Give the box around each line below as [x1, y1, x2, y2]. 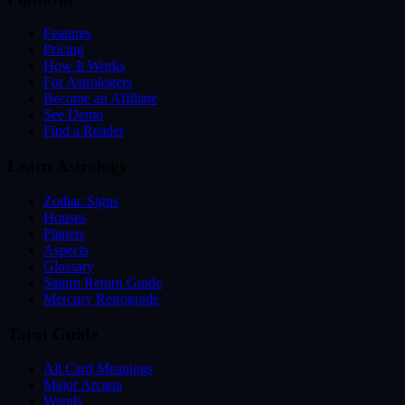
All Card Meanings [43, 361, 153, 377]
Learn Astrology [7, 156, 128, 176]
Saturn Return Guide [43, 274, 162, 290]
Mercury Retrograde [43, 290, 159, 306]
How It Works [43, 58, 125, 74]
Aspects [43, 241, 89, 258]
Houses [43, 209, 86, 225]
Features [43, 25, 91, 42]
